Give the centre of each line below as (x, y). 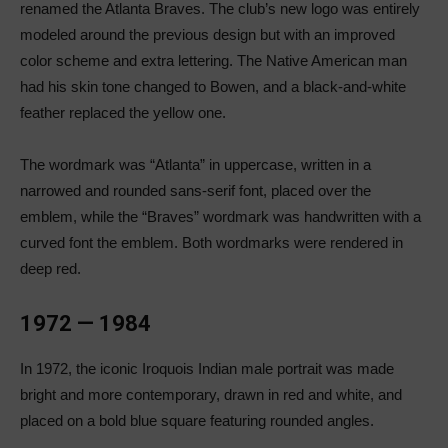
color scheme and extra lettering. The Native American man (213, 61)
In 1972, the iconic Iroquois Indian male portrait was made (207, 369)
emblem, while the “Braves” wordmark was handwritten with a (220, 217)
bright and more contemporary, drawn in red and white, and (211, 395)
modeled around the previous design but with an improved (207, 35)
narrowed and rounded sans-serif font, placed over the (195, 191)
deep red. (50, 269)
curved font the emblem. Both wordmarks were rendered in (211, 243)
